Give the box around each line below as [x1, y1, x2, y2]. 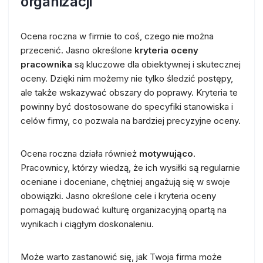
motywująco [139, 147, 193, 159]
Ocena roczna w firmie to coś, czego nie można [21, 30, 214, 42]
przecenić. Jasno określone [21, 44, 134, 56]
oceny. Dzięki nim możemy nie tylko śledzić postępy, [21, 72, 233, 84]
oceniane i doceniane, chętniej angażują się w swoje [21, 176, 230, 187]
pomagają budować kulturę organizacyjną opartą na [21, 204, 227, 215]
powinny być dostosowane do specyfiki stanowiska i [21, 100, 233, 112]
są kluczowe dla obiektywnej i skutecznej [72, 58, 241, 70]
